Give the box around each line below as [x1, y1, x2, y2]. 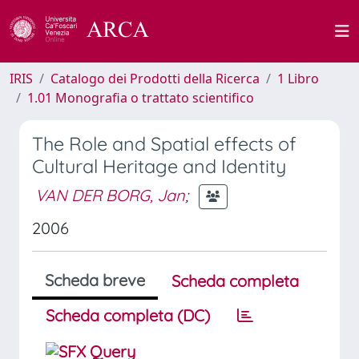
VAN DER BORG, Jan [35, 184, 185, 205]
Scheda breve [45, 270, 145, 290]
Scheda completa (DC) [46, 305, 210, 325]
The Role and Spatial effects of [32, 132, 296, 155]
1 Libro [277, 70, 319, 87]
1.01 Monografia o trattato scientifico [27, 89, 254, 107]
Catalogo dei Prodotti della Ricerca [50, 70, 260, 87]
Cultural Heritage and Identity [32, 155, 286, 178]
